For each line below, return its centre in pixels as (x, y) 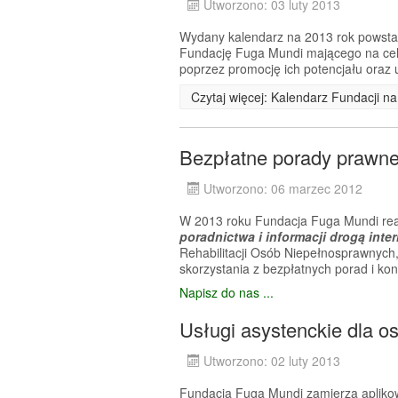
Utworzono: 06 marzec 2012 (283, 189)
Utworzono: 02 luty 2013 (272, 361)
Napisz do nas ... (227, 293)
